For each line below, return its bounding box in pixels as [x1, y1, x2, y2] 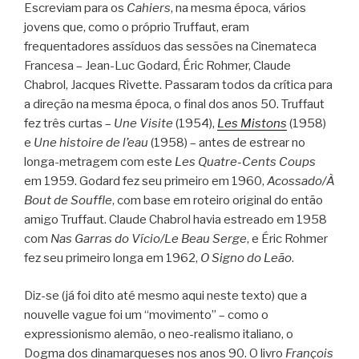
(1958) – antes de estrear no [148, 135, 305, 151]
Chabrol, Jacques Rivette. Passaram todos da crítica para [24, 78, 333, 93]
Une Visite [114, 116, 173, 131]
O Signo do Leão [200, 251, 292, 266]
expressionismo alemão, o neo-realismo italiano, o [24, 326, 293, 341]
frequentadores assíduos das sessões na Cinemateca [24, 39, 317, 54]
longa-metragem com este [24, 155, 175, 170]
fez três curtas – [24, 116, 114, 131]
